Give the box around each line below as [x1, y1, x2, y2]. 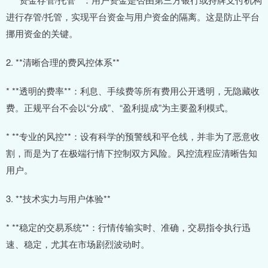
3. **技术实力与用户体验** [6, 192, 111, 205]
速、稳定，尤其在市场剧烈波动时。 [6, 237, 150, 251]
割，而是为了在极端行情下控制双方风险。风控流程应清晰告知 [6, 147, 257, 160]
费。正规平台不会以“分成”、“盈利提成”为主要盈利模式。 [6, 101, 233, 114]
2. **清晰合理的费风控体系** [6, 56, 120, 69]
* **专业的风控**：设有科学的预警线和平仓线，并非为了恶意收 [6, 130, 260, 143]
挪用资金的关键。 [6, 27, 78, 40]
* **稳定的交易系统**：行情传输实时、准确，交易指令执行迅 [6, 221, 251, 234]
